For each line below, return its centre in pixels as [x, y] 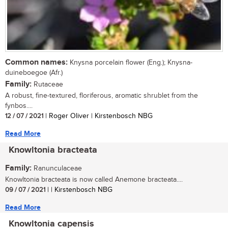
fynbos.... [19, 106]
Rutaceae [47, 84]
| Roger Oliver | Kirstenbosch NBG [98, 116]
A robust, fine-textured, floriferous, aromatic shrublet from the [102, 95]
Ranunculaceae [57, 168]
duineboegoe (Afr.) [34, 73]
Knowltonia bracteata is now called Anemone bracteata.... [94, 179]
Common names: [36, 62]
